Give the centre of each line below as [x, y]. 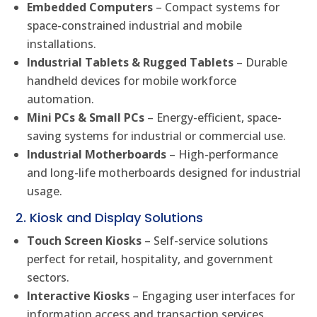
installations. [62, 44]
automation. [61, 99]
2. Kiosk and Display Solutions [110, 218]
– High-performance [223, 155]
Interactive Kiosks [79, 296]
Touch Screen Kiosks [85, 241]
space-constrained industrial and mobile [135, 26]
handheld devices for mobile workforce [132, 81]
